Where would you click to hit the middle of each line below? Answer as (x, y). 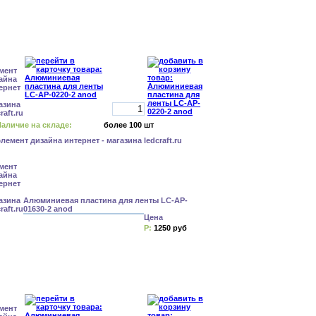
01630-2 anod (48, 209)
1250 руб (170, 228)
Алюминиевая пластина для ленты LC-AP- (105, 200)
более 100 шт (129, 125)
